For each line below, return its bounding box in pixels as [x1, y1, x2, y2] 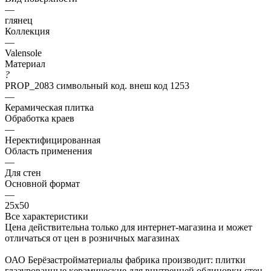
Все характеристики [5, 211, 88, 221]
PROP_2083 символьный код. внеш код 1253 [5, 80, 189, 91]
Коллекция [5, 25, 50, 36]
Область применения [5, 145, 92, 156]
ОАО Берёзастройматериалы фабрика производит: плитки [5, 254, 246, 265]
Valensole [5, 47, 42, 58]
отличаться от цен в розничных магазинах [5, 232, 180, 243]
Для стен [5, 167, 41, 178]
